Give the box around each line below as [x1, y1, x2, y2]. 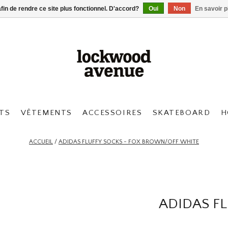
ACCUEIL [29, 138, 53, 145]
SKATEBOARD [152, 108, 211, 117]
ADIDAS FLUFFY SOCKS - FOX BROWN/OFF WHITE [59, 138, 199, 145]
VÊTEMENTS [20, 108, 72, 117]
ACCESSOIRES [82, 108, 142, 117]
